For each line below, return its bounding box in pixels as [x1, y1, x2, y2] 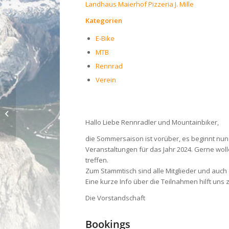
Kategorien [85, 16, 122, 26]
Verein [96, 75, 116, 85]
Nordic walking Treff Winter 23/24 [18, 108, 120, 118]
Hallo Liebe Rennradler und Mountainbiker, [85, 118, 219, 127]
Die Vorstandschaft [85, 193, 145, 203]
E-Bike [96, 34, 114, 43]
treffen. [85, 155, 108, 165]
